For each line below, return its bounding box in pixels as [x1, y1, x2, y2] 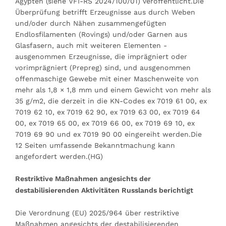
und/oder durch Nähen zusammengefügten [15, 19, 166, 27]
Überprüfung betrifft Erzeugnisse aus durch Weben [15, 8, 195, 16]
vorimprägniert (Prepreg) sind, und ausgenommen [15, 63, 191, 72]
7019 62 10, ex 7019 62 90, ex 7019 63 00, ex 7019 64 [15, 107, 200, 116]
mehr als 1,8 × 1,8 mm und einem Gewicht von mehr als [15, 85, 211, 94]
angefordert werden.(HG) [15, 152, 103, 160]
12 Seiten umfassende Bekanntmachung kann [15, 141, 175, 149]
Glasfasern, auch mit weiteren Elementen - [15, 41, 167, 49]
